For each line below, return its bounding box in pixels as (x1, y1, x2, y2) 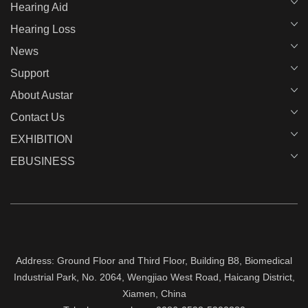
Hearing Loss (10, 23, 76, 35)
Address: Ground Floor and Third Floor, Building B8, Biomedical (16, 254, 292, 266)
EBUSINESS (10, 155, 75, 167)
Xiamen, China (122, 287, 186, 299)
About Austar (10, 89, 73, 101)
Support (10, 67, 49, 79)
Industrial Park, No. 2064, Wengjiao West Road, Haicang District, (13, 271, 295, 283)
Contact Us (10, 111, 65, 123)
